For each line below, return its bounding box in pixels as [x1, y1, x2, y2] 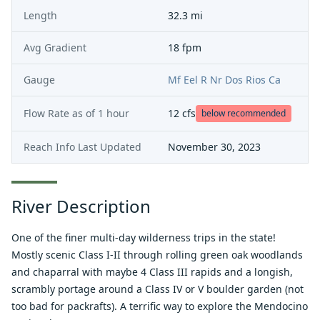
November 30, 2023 [168, 139, 261, 154]
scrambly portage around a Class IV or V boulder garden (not [11, 281, 304, 296]
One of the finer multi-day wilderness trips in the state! [11, 230, 276, 244]
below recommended [201, 106, 286, 119]
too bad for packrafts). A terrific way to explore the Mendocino [11, 299, 308, 313]
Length [24, 8, 57, 22]
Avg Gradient [24, 40, 86, 54]
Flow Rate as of [24, 106, 95, 120]
